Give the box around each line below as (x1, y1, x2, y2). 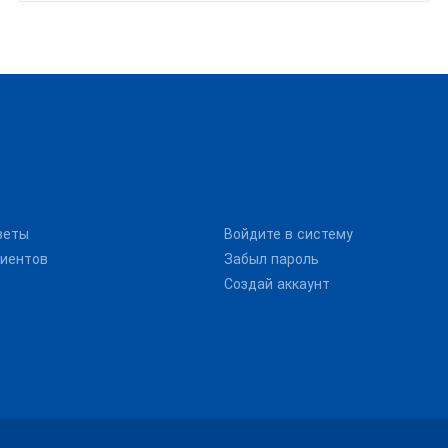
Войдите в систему (224, 226, 353, 243)
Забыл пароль (224, 251, 319, 268)
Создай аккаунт (224, 276, 330, 293)
